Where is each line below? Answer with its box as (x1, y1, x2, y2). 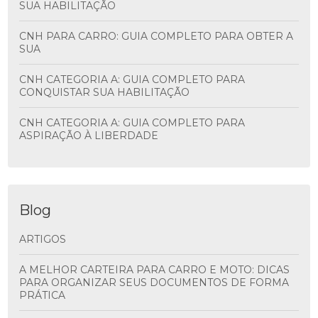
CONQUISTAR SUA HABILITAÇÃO (19, 86, 190, 99)
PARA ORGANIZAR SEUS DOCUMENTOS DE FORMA (19, 276, 290, 289)
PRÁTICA (19, 289, 66, 302)
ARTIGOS (26, 233, 67, 246)
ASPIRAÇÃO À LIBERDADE (19, 129, 159, 142)
